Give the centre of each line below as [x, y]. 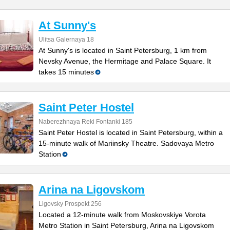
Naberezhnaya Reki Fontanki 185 [85, 122]
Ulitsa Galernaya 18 [66, 40]
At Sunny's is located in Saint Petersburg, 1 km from [123, 50]
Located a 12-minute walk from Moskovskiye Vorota [122, 215]
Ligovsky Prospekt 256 [70, 204]
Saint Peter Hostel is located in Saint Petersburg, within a [131, 132]
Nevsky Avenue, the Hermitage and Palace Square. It [125, 61]
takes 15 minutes [66, 72]
